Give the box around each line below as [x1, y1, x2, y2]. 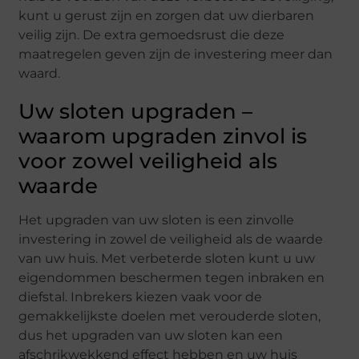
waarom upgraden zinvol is [18, 123, 308, 150]
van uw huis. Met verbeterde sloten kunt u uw [18, 251, 316, 267]
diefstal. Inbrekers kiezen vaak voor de [18, 289, 263, 305]
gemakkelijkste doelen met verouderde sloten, [18, 309, 321, 325]
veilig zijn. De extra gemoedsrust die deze [18, 27, 285, 43]
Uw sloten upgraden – [18, 99, 253, 125]
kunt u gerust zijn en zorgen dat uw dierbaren [18, 8, 315, 24]
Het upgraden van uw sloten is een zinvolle [18, 212, 295, 228]
